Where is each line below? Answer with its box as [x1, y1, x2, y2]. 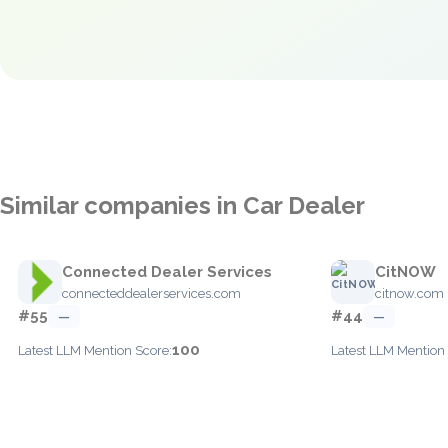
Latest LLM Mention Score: [18, 343, 172, 358]
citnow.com [375, 286, 444, 301]
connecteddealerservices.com [62, 286, 241, 301]
